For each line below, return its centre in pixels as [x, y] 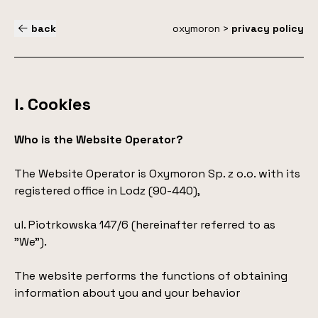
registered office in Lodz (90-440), [107, 191]
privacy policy [268, 28]
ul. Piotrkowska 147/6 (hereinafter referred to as [145, 225]
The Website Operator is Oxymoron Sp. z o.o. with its [157, 174]
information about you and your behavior [127, 293]
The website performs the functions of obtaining [151, 276]
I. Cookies [53, 104]
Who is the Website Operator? [99, 139]
